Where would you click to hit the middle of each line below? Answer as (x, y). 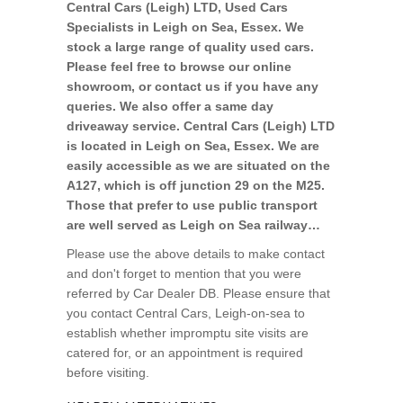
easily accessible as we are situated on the (198, 165)
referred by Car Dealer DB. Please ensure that (198, 293)
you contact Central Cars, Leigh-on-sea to (186, 313)
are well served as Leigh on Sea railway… (193, 224)
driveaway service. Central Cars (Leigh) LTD (201, 125)
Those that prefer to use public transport (192, 205)
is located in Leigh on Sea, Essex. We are (193, 145)
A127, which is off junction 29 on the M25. (196, 185)
